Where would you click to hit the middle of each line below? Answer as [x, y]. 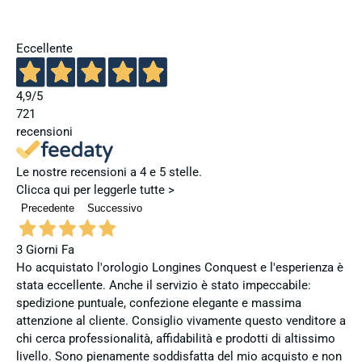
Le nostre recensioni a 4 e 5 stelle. [109, 172]
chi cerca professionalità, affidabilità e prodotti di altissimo [176, 338]
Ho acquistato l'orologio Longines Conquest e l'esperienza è [180, 267]
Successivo [115, 208]
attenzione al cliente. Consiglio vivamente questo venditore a [181, 320]
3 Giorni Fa [45, 249]
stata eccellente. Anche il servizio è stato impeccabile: [164, 285]
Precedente [48, 208]
